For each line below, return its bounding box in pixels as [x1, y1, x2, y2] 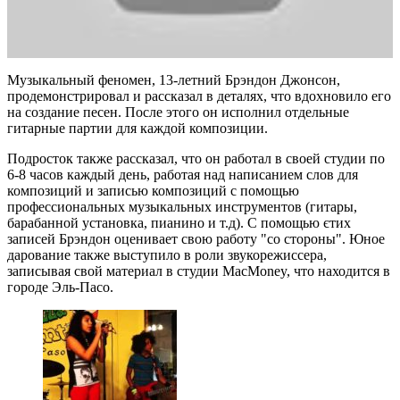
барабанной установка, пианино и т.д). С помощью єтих [7, 215, 351, 231]
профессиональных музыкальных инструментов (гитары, [7, 199, 357, 215]
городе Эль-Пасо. [7, 279, 113, 296]
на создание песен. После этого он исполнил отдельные [7, 104, 349, 121]
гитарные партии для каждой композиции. [7, 121, 268, 137]
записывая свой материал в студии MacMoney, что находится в [7, 263, 390, 279]
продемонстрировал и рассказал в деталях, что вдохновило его [7, 88, 391, 104]
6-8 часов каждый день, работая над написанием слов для [7, 167, 358, 183]
